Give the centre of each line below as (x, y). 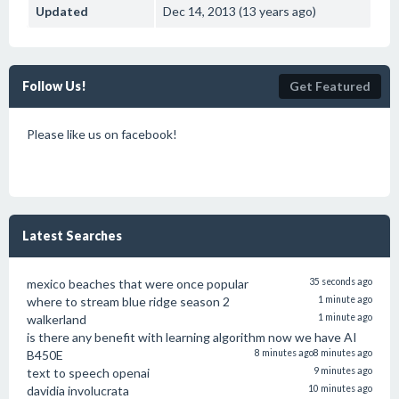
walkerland (57, 319)
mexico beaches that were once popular (138, 284)
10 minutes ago (340, 388)
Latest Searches (72, 236)
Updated (62, 11)
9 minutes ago (343, 370)
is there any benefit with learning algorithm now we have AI (192, 337)
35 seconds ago (341, 281)
